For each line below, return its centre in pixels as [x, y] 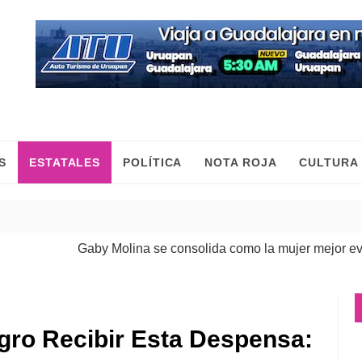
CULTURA [329, 162]
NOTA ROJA [241, 162]
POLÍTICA [153, 162]
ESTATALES [65, 162]
